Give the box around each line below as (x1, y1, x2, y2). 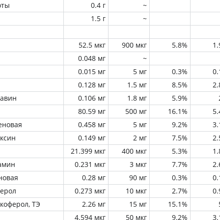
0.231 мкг (75, 160, 106, 169)
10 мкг (126, 186, 147, 195)
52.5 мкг (79, 40, 106, 50)
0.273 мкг (75, 186, 106, 195)
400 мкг (122, 146, 147, 156)
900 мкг (122, 40, 147, 50)
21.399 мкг (71, 146, 106, 156)
